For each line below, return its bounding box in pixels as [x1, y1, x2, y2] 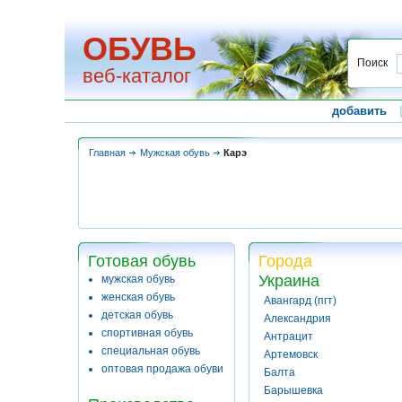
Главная [89, 147, 126, 158]
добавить [331, 104, 387, 118]
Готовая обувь [88, 252, 196, 270]
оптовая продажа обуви [101, 363, 223, 375]
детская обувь [101, 309, 173, 321]
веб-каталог [83, 65, 191, 87]
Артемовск [264, 348, 318, 361]
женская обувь [101, 291, 175, 303]
